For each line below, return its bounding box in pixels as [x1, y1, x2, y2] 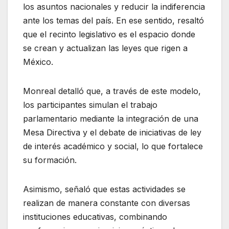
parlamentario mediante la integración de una [23, 113, 198, 124]
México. [23, 56, 53, 67]
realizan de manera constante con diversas [23, 197, 190, 208]
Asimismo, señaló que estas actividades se [23, 184, 186, 194]
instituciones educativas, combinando [23, 211, 167, 222]
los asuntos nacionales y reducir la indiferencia [23, 1, 205, 12]
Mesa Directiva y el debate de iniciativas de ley [23, 127, 201, 138]
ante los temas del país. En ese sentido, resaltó [23, 15, 204, 26]
